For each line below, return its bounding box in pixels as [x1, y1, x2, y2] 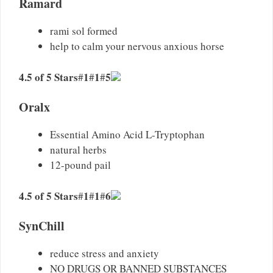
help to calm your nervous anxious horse [50, 39, 224, 54]
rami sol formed [50, 24, 118, 38]
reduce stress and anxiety [50, 246, 159, 261]
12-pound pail [50, 158, 111, 172]
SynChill [19, 217, 65, 235]
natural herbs [50, 143, 107, 157]
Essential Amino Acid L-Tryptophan [50, 127, 205, 142]
